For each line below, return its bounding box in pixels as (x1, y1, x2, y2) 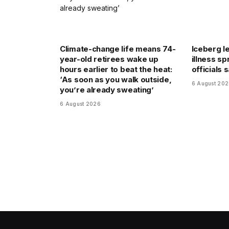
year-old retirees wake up (60, 54, 158, 64)
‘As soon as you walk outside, (60, 75, 172, 85)
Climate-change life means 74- (60, 44, 176, 54)
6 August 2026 (60, 101, 101, 107)
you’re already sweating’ (60, 85, 154, 95)
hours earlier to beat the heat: (60, 64, 172, 75)
